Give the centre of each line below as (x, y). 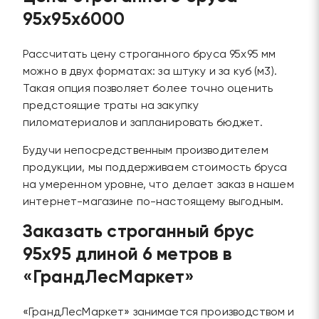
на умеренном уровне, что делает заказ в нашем (158, 185)
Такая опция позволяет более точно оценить (148, 89)
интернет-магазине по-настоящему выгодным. (153, 203)
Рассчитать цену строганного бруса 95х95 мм (150, 55)
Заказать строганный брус (139, 233)
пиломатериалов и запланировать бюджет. (143, 124)
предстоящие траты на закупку (111, 106)
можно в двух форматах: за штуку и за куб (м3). (150, 72)
